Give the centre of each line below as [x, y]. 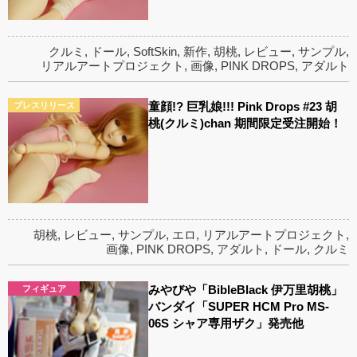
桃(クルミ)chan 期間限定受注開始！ [245, 124]
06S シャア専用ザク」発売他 [226, 324]
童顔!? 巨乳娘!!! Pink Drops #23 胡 [243, 107]
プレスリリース [44, 106]
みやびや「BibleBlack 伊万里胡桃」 [246, 290]
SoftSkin [155, 52]
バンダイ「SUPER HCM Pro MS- [239, 307]
